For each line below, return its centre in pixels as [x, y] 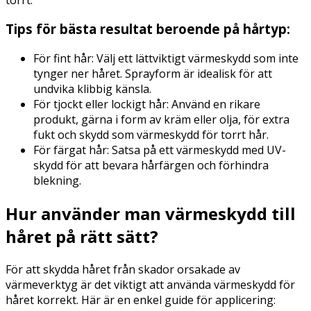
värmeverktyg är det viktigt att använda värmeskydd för [150, 284]
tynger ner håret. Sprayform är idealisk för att [153, 73]
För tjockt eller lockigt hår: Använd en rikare [147, 104]
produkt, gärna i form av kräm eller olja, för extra [161, 119]
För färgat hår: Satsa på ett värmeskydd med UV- [160, 150]
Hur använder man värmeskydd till [151, 213]
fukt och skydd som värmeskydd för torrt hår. [151, 134]
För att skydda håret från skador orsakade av [123, 269]
